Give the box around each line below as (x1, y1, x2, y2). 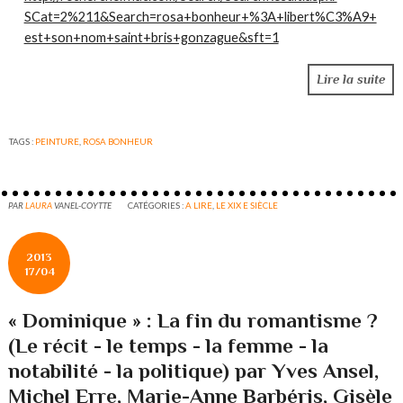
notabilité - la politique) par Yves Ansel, (8, 358, 380, 382)
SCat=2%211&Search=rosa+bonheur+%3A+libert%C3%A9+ (23, 8, 377, 24)
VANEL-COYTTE (54, 199, 112, 210)
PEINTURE (35, 135, 80, 147)
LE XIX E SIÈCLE (216, 199, 279, 210)
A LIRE (185, 199, 213, 210)
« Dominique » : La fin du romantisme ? (8, 308, 379, 332)
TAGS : (9, 135, 36, 147)
